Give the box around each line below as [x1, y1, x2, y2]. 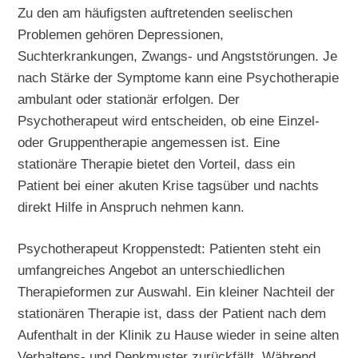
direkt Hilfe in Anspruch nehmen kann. [18, 198, 245, 215]
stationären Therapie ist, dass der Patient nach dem [18, 305, 327, 322]
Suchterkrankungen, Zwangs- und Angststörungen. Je [18, 47, 338, 64]
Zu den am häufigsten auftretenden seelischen [18, 4, 293, 21]
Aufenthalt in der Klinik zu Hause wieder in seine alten [18, 327, 340, 344]
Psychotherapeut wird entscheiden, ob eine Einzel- [18, 112, 320, 129]
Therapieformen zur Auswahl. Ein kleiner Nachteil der [18, 284, 336, 300]
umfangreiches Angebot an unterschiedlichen [18, 262, 285, 279]
